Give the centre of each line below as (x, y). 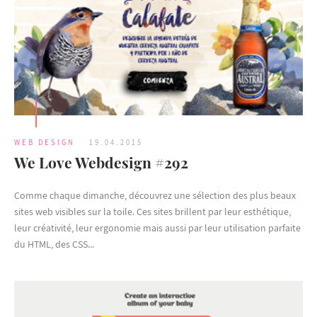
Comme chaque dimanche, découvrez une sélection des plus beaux (155, 195)
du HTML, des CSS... (54, 244)
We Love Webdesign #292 (101, 162)
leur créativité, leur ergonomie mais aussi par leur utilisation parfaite (157, 227)
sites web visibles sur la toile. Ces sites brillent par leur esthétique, (152, 211)
